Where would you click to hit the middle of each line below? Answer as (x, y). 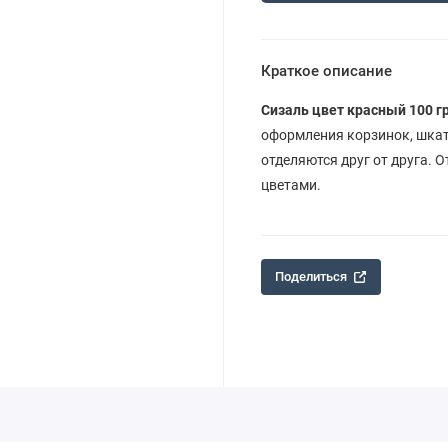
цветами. (290, 185)
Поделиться (311, 277)
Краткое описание (326, 71)
